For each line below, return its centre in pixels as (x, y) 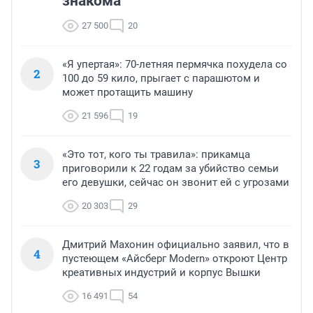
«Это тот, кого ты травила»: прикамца (156, 155)
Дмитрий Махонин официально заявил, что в (176, 245)
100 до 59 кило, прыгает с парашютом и (161, 79)
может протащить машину (128, 93)
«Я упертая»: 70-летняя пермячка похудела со (175, 65)
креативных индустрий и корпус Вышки (161, 273)
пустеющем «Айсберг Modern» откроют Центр (175, 259)
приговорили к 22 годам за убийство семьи (170, 169)
